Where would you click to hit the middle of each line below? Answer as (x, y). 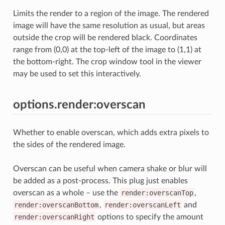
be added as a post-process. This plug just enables (100, 181)
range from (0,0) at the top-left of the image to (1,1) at (107, 49)
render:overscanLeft (142, 205)
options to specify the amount (149, 217)
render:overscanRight (54, 217)
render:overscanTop (157, 193)
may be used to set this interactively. (77, 74)
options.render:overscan (79, 105)
